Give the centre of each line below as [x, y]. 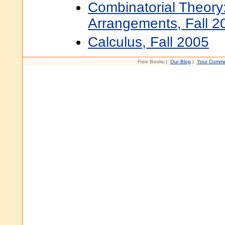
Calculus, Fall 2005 [148, 42]
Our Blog [180, 62]
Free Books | [154, 62]
